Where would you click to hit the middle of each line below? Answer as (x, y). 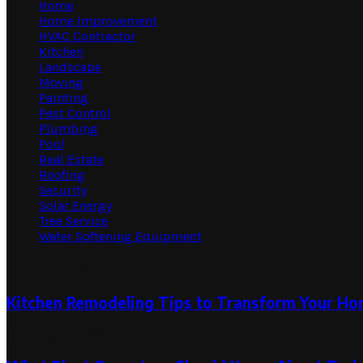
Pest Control (75, 113)
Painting (64, 98)
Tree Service (73, 221)
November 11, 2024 (62, 335)
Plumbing (68, 129)
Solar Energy (75, 206)
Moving (61, 83)
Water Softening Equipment (120, 237)
